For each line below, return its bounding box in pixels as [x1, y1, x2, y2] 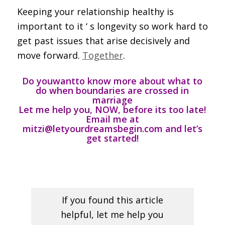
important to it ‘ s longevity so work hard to [17, 20, 208, 32]
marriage [92, 93, 133, 106]
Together [82, 49, 123, 61]
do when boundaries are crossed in [36, 84, 189, 96]
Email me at [85, 113, 139, 125]
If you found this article [61, 193, 163, 206]
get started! [86, 132, 139, 144]
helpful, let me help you [61, 208, 164, 220]
